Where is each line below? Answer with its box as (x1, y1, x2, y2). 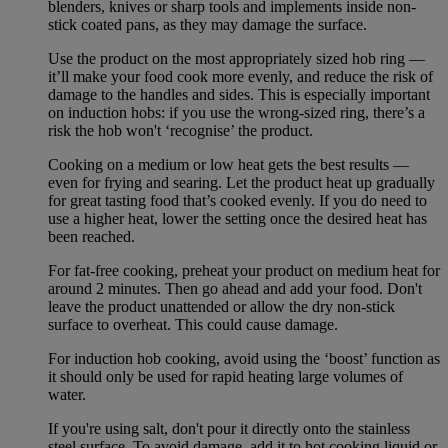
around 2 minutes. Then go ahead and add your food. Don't (48, 279, 422, 297)
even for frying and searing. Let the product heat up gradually (48, 173, 435, 191)
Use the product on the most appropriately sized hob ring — (48, 49, 425, 67)
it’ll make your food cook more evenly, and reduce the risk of (48, 67, 433, 85)
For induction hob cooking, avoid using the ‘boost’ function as (48, 349, 440, 367)
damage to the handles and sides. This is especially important (48, 85, 430, 103)
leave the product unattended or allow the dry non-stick (48, 297, 395, 315)
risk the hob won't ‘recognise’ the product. (48, 121, 313, 139)
